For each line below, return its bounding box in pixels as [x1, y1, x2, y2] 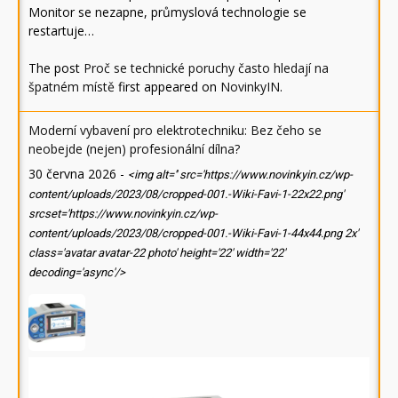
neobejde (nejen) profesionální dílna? [28, 140, 240, 158]
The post [28, 60, 84, 77]
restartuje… [28, 22, 94, 40]
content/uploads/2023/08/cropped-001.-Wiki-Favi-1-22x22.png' [28, 187, 344, 202]
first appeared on [115, 78, 220, 96]
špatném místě [28, 78, 115, 96]
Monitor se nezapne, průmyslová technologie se [28, 4, 306, 21]
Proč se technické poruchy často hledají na [84, 60, 329, 77]
